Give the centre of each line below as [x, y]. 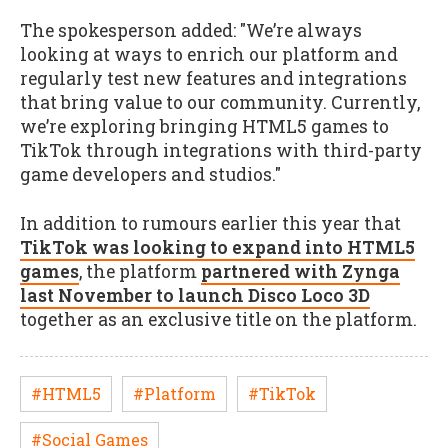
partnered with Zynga [300, 271]
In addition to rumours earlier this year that [210, 223]
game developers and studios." [150, 174]
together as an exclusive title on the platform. [218, 319]
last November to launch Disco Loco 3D [195, 295]
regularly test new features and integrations [213, 78]
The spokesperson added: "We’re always [191, 30]
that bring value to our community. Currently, [220, 102]
